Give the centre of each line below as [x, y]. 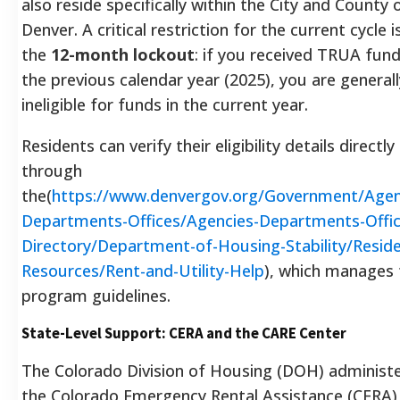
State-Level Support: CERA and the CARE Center [184, 333]
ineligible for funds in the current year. [165, 104]
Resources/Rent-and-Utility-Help [143, 270]
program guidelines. [96, 295]
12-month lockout [123, 54]
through [52, 170]
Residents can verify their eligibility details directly [208, 145]
